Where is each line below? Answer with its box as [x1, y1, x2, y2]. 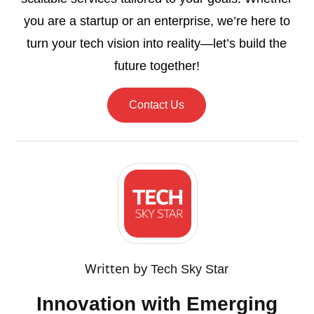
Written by [85, 259, 151, 277]
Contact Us [129, 99, 185, 111]
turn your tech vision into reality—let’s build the [27, 36, 287, 51]
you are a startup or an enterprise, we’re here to [23, 14, 290, 29]
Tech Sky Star [151, 261, 229, 276]
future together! [114, 59, 200, 74]
